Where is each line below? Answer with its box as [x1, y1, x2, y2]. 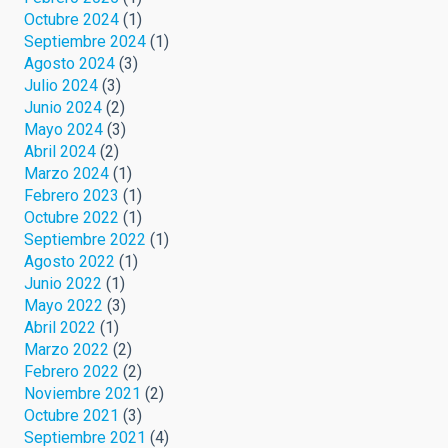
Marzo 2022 [24, 339, 109, 359]
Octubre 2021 [24, 405, 119, 425]
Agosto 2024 [24, 53, 115, 73]
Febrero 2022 [24, 361, 119, 381]
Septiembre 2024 [24, 31, 146, 51]
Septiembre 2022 [24, 229, 146, 249]
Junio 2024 [24, 97, 102, 117]
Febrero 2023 [24, 185, 119, 205]
